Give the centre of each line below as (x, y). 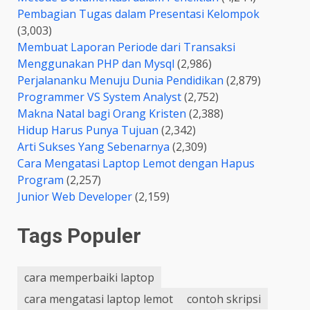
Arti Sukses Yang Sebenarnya (93, 147)
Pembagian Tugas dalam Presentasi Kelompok (138, 14)
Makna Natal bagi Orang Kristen (102, 114)
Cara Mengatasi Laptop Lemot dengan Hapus (136, 164)
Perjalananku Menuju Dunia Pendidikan (120, 81)
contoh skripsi (224, 299)
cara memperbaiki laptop (89, 277)
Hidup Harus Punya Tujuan (88, 130)
